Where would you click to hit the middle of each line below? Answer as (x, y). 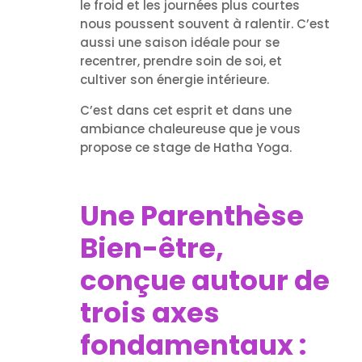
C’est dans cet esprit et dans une (185, 110)
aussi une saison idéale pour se (179, 42)
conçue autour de (204, 280)
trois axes (149, 312)
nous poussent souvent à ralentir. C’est (204, 23)
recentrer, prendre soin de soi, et (181, 61)
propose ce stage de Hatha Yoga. (185, 147)
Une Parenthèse (192, 215)
